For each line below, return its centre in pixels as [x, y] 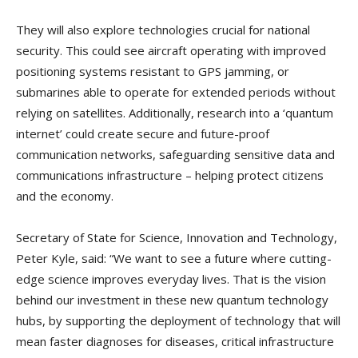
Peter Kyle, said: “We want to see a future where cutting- [174, 258]
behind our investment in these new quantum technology [172, 299]
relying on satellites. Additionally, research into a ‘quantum [175, 112]
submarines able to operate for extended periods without [176, 91]
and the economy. [65, 195]
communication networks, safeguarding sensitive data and [175, 154]
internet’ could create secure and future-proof [143, 133]
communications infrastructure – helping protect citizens [170, 175]
